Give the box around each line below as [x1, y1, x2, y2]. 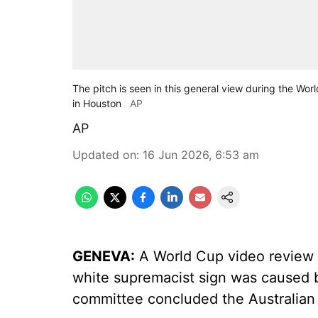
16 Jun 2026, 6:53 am [143, 148, 259, 162]
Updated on [72, 148, 136, 162]
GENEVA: [72, 248, 135, 265]
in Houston [72, 97, 121, 109]
